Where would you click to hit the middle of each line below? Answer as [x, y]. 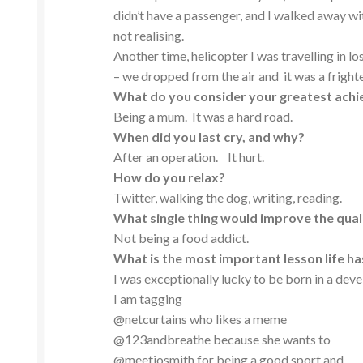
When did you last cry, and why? [209, 137]
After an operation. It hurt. [189, 157]
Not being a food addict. [181, 238]
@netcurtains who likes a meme [201, 319]
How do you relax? [170, 177]
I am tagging [148, 299]
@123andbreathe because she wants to [222, 340]
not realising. [149, 36]
